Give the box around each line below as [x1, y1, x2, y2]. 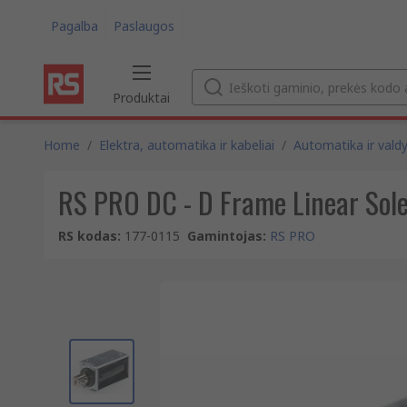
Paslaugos [114, 16, 174, 35]
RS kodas [58, 227, 117, 244]
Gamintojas [187, 227, 263, 244]
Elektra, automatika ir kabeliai [99, 136, 274, 154]
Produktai [113, 89, 170, 106]
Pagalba [51, 16, 98, 35]
